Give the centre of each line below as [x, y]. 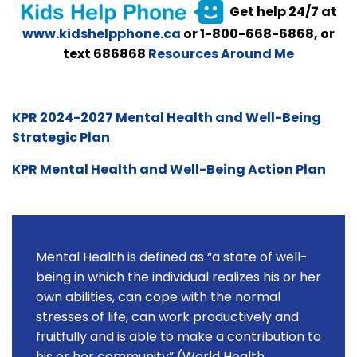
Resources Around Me [221, 54]
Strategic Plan [61, 138]
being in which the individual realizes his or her [178, 277]
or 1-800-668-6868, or [258, 34]
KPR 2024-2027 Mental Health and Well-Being [167, 118]
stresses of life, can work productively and [167, 317]
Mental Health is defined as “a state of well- [172, 257]
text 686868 [106, 54]
